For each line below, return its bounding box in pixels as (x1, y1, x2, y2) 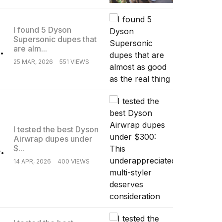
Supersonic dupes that (13, 34, 97, 44)
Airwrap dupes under (13, 133, 92, 144)
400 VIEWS (57, 157, 90, 165)
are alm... (13, 43, 47, 54)
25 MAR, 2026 (13, 57, 53, 65)
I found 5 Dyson (13, 24, 71, 35)
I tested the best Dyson (13, 124, 99, 134)
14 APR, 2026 (13, 157, 51, 165)
